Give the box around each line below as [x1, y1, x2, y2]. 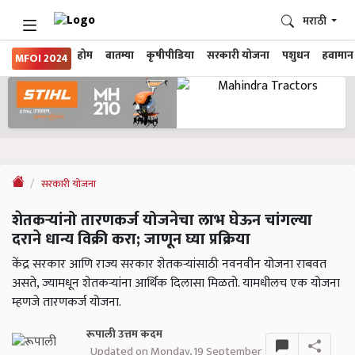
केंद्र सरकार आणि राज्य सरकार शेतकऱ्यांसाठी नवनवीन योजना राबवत [12, 254, 326, 276]
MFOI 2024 [15, 50, 68, 67]
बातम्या [105, 47, 134, 64]
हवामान [323, 47, 353, 64]
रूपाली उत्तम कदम [86, 325, 163, 345]
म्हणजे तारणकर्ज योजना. [12, 292, 121, 314]
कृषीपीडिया [147, 47, 194, 64]
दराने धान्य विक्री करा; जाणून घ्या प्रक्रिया [12, 226, 250, 254]
